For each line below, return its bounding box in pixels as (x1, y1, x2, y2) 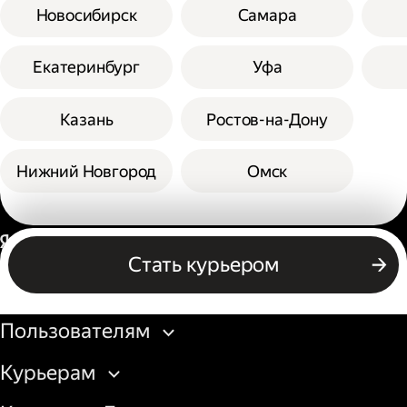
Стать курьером (128, 252, 279, 277)
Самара (237, 5, 297, 25)
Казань (59, 109, 114, 129)
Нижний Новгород (15, 161, 157, 181)
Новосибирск (35, 5, 137, 25)
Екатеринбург (33, 57, 140, 77)
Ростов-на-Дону (206, 109, 328, 129)
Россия (290, 230, 356, 255)
